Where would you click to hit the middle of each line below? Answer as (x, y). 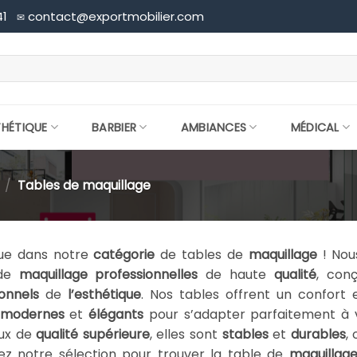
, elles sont (186, 334)
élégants (116, 314)
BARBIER (114, 127)
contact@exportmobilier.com (114, 16)
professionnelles (147, 274)
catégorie (124, 254)
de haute (236, 274)
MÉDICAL (315, 127)
